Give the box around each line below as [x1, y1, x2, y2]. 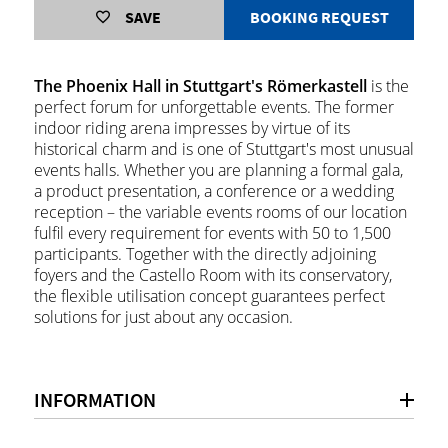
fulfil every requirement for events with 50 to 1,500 [33, 222, 391, 244]
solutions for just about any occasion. [33, 306, 293, 328]
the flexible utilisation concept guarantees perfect [33, 285, 385, 307]
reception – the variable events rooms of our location [33, 201, 407, 223]
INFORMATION [33, 387, 156, 412]
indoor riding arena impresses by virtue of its [33, 117, 350, 139]
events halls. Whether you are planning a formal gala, [33, 159, 403, 181]
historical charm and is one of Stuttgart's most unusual [33, 138, 414, 160]
